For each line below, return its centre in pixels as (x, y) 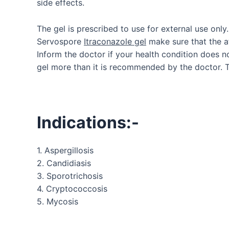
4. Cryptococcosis (72, 189)
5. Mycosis (58, 202)
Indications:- (88, 122)
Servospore (60, 41)
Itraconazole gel (115, 41)
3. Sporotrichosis (70, 176)
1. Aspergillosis (65, 151)
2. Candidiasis (64, 163)
